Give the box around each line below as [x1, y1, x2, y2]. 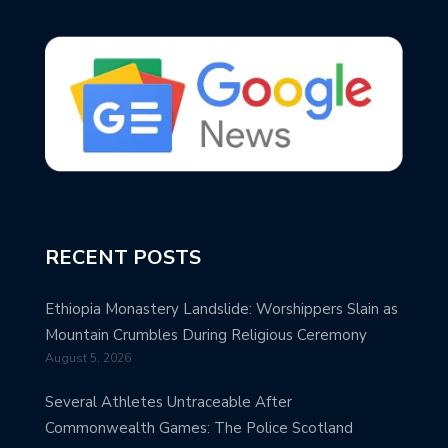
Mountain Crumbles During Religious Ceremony [45, 324, 367, 345]
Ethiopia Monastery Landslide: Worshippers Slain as [45, 298, 398, 319]
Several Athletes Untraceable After [45, 391, 292, 412]
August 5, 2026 [45, 349, 131, 366]
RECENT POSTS [45, 243, 201, 271]
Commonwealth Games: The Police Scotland [45, 417, 353, 438]
